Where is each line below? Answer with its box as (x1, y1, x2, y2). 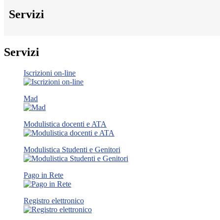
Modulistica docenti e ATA (24, 119, 107, 128)
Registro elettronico (24, 196, 84, 205)
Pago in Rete (24, 170, 63, 179)
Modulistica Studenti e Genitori (24, 145, 120, 154)
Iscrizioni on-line (24, 68, 76, 77)
